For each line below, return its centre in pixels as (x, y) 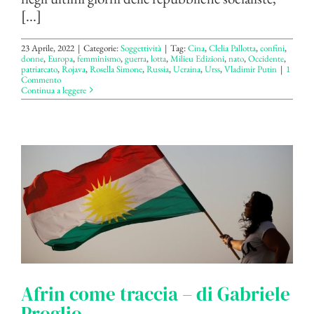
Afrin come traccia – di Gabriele (156, 294)
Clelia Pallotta (232, 48)
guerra (136, 58)
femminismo (99, 58)
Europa (60, 58)
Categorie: (102, 48)
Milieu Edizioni (197, 58)
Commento (41, 79)
